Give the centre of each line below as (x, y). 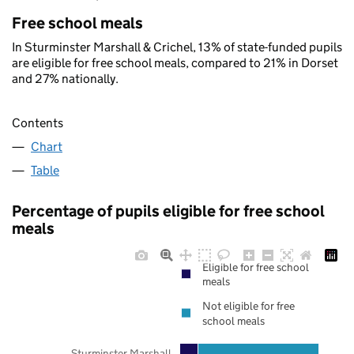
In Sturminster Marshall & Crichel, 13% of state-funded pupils (177, 47)
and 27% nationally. (65, 79)
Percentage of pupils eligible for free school (168, 211)
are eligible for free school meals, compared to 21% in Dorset (175, 63)
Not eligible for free (248, 306)
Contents (38, 123)
